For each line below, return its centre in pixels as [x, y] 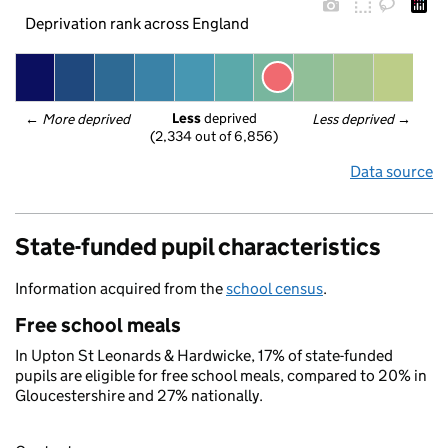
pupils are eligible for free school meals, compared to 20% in [221, 375]
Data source [391, 171]
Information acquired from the [120, 288]
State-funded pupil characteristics [198, 246]
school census [274, 288]
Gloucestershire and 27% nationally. [139, 395]
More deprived [87, 119]
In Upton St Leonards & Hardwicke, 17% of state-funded [204, 355]
